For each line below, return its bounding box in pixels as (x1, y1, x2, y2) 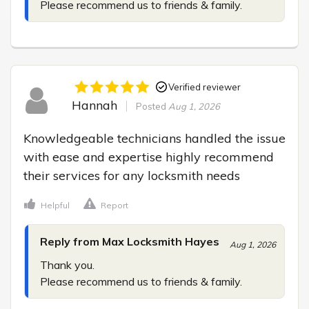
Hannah (71, 97, 117, 114)
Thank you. (40, 257, 94, 272)
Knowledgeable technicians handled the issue (23, 130, 286, 146)
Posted (135, 101, 168, 112)
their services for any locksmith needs (23, 167, 240, 183)
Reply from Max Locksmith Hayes (40, 234, 219, 248)
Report (101, 199, 128, 210)
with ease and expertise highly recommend (23, 148, 274, 165)
